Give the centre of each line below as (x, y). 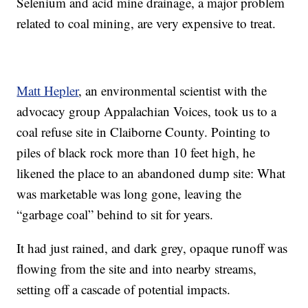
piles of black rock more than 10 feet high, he (136, 152)
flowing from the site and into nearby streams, (137, 268)
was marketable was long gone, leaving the (129, 193)
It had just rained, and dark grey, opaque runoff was (152, 247)
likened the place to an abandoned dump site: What (151, 173)
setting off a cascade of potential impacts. (124, 289)
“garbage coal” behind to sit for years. (115, 214)
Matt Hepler (48, 90)
